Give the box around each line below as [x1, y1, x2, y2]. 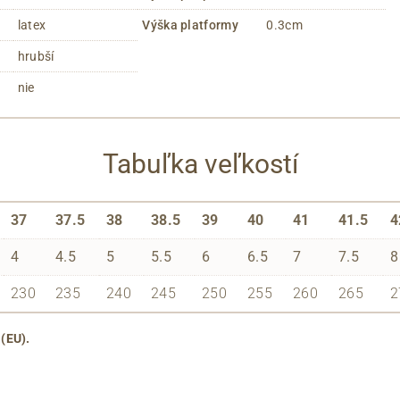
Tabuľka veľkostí [102, 147, 298, 179]
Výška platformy [142, 17, 238, 32]
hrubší [17, 48, 54, 63]
